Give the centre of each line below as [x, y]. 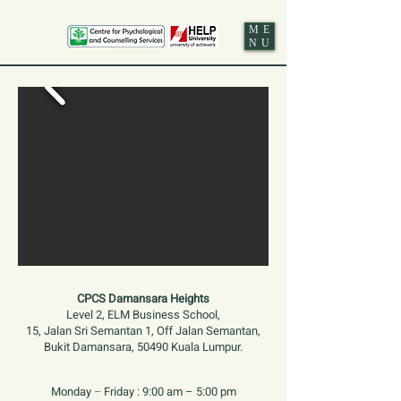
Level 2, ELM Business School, [143, 315]
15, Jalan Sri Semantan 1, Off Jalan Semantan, [143, 331]
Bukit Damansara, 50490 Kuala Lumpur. [143, 347]
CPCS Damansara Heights [143, 299]
